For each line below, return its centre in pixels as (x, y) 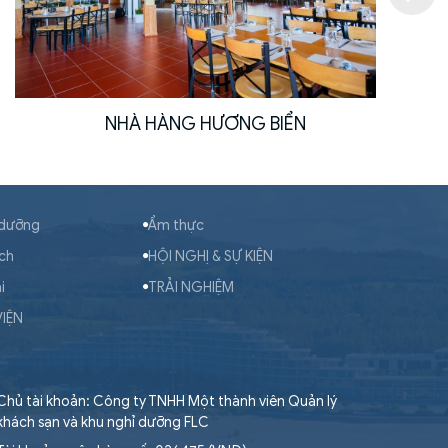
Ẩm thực (176, 225)
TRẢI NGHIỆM (191, 287)
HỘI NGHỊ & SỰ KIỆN (211, 256)
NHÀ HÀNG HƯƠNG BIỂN (186, 123)
